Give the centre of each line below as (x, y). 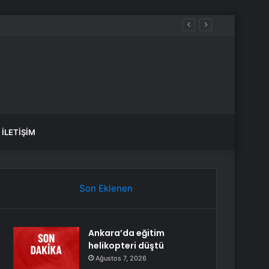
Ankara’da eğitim (127, 233)
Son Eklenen (106, 188)
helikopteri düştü (126, 246)
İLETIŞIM (19, 132)
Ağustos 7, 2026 (121, 258)
